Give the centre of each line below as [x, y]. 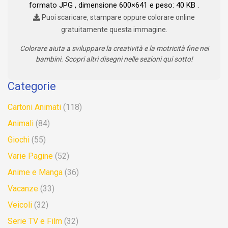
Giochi [19, 140]
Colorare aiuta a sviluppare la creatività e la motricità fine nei [114, 49]
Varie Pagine [30, 156]
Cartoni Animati [34, 107]
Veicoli [20, 205]
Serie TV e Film [35, 221]
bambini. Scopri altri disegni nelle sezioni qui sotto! [114, 59]
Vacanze [23, 189]
